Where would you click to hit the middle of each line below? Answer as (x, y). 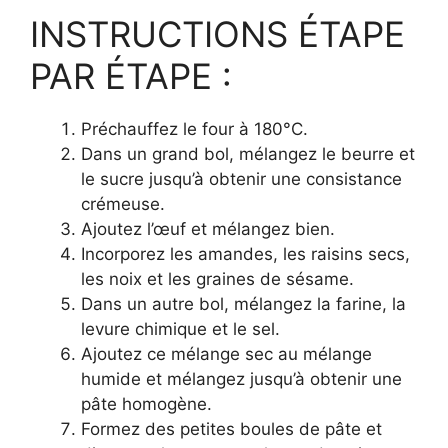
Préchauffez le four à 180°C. (194, 129)
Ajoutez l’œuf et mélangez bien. (208, 229)
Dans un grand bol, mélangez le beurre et (248, 154)
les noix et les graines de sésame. (217, 279)
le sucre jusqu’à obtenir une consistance (241, 179)
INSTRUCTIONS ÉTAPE (217, 34)
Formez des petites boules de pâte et (231, 429)
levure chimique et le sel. (180, 329)
